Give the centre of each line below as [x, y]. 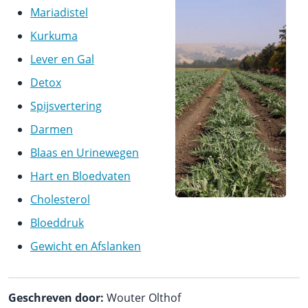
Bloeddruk [57, 222]
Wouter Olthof [142, 297]
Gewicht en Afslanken [86, 246]
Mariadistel [59, 12]
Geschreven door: [56, 297]
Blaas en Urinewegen [85, 152]
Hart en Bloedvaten [80, 176]
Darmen [52, 129]
